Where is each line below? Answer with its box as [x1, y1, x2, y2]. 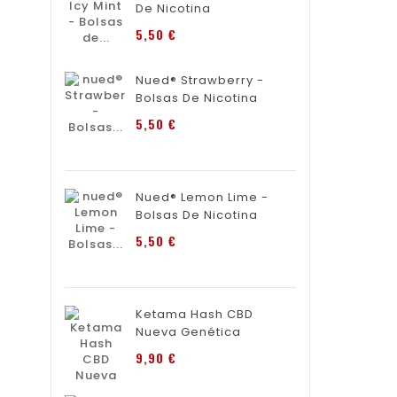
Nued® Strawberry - [136, 72, 264, 90]
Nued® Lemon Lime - [136, 189, 269, 206]
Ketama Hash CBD [136, 306, 253, 323]
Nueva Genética [136, 323, 241, 341]
